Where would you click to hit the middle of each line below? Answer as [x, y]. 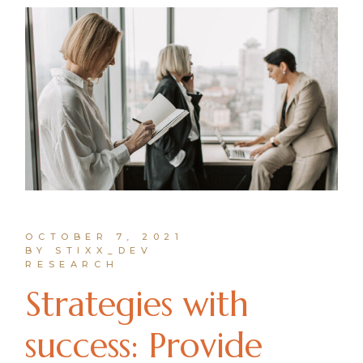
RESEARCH [72, 264]
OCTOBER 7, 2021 [105, 236]
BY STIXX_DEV [89, 250]
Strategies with [137, 304]
